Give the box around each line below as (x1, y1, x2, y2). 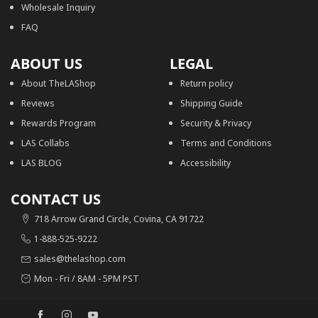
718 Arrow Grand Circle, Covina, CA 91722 (34, 212, 204, 226)
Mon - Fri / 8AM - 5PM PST (34, 272, 139, 285)
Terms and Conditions (180, 136, 272, 150)
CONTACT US (11, 190, 101, 209)
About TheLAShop (21, 77, 96, 90)
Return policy (180, 77, 233, 90)
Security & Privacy (180, 116, 251, 130)
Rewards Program (21, 116, 96, 130)
